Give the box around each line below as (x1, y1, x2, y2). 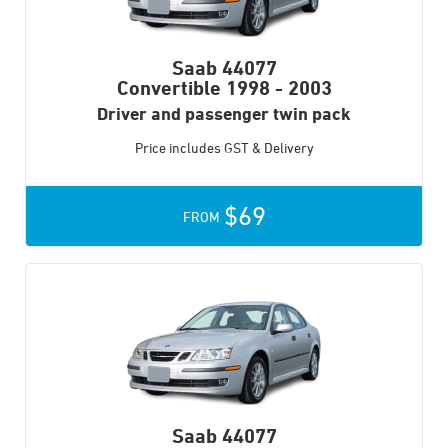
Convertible (116, 76, 221, 100)
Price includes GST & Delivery (134, 139, 314, 157)
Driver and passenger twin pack (97, 103, 351, 124)
